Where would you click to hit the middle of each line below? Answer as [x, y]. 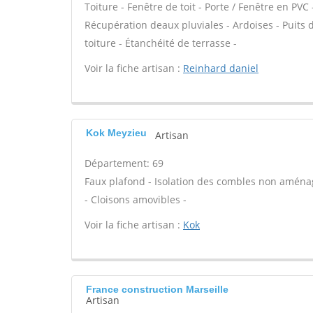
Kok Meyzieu [116, 133]
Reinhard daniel [221, 68]
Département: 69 [124, 163]
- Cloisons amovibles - [136, 199]
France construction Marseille [157, 289]
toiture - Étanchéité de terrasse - [161, 43]
